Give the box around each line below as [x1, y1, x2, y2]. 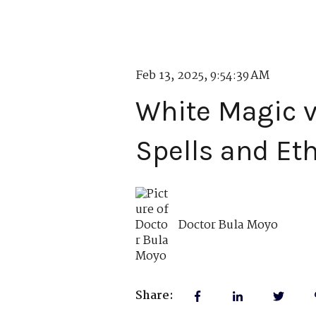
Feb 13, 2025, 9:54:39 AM [135, 66, 269, 86]
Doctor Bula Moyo [178, 215, 279, 235]
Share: [135, 286, 174, 306]
